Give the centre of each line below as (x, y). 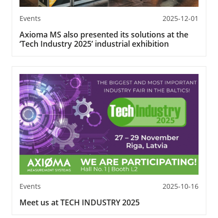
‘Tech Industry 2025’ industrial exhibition (94, 44)
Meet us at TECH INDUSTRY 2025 (80, 203)
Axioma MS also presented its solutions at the (104, 34)
